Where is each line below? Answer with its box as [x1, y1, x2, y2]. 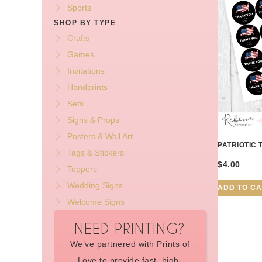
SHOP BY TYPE [54, 19, 116, 27]
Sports [67, 3, 91, 13]
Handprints [67, 82, 108, 92]
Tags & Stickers [67, 148, 124, 158]
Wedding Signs [67, 181, 123, 191]
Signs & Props [67, 115, 119, 125]
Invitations [67, 66, 105, 76]
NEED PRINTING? [74, 220, 185, 237]
